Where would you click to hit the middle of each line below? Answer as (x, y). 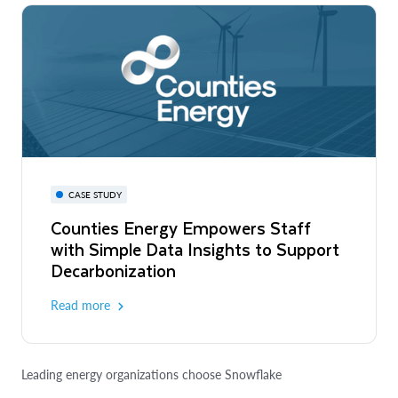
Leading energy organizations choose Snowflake (151, 374)
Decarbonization (113, 270)
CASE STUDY (95, 194)
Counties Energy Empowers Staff (181, 227)
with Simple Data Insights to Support (195, 249)
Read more (80, 305)
